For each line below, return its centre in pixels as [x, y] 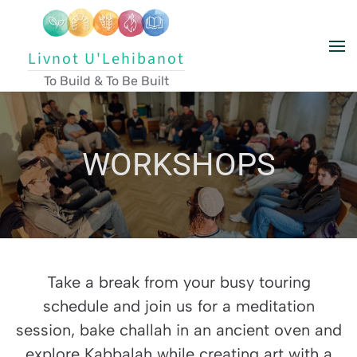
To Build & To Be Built [106, 81]
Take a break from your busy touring [178, 282]
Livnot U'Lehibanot [106, 59]
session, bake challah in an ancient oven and [178, 330]
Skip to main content [88, 37]
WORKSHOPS [178, 165]
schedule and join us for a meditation [178, 306]
